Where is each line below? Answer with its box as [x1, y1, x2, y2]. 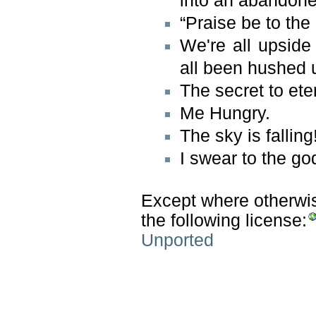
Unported [140, 230, 214, 250]
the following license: [140, 210, 307, 230]
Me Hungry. [179, 103, 270, 123]
